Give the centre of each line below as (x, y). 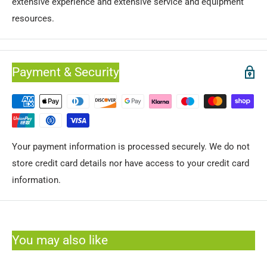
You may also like (60, 240)
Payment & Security (66, 72)
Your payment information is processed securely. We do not (131, 146)
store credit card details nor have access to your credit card (131, 163)
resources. (33, 18)
